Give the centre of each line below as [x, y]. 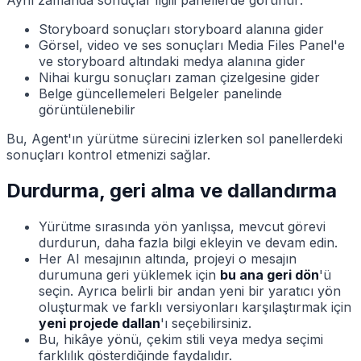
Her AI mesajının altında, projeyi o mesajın [168, 259]
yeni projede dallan [100, 324]
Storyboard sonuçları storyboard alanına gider [181, 29]
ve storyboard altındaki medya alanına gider [172, 62]
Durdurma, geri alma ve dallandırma [172, 191]
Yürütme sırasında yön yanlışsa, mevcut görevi [182, 227]
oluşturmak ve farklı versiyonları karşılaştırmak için [195, 307]
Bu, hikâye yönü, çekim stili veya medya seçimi [181, 340]
